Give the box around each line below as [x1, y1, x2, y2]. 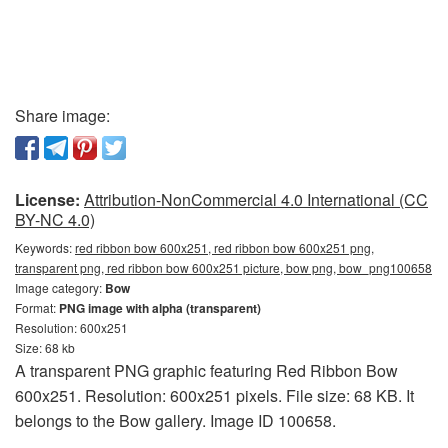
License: [15, 188, 80, 211]
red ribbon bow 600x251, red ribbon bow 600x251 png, [75, 239, 374, 256]
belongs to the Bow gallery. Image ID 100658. [15, 409, 336, 432]
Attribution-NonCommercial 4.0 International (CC [84, 188, 428, 211]
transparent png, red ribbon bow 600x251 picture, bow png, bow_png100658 [15, 259, 432, 276]
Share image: [15, 104, 110, 127]
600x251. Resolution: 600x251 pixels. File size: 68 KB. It [15, 384, 414, 407]
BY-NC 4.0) [15, 208, 95, 231]
